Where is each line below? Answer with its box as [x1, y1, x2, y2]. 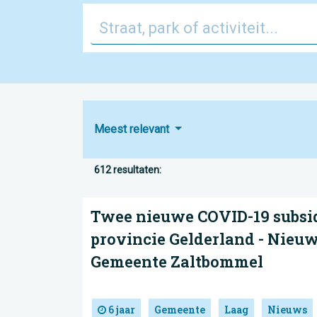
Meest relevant [94, 122, 172, 136]
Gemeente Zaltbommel [91, 251, 263, 272]
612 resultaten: [94, 164, 161, 175]
